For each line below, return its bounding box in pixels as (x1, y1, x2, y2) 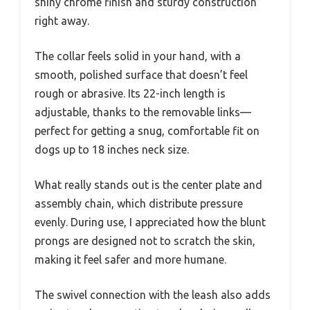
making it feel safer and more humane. (35, 253, 226, 266)
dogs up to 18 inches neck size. (35, 143, 189, 156)
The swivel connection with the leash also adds (35, 289, 271, 302)
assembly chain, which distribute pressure (35, 197, 243, 210)
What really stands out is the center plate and (35, 179, 262, 192)
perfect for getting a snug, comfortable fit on (35, 125, 259, 138)
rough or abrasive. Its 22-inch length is (35, 87, 226, 100)
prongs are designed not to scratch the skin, (35, 235, 255, 248)
